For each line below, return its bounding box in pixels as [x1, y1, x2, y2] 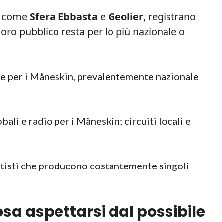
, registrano [143, 9, 196, 23]
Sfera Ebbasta [30, 9, 98, 23]
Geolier [108, 9, 143, 23]
